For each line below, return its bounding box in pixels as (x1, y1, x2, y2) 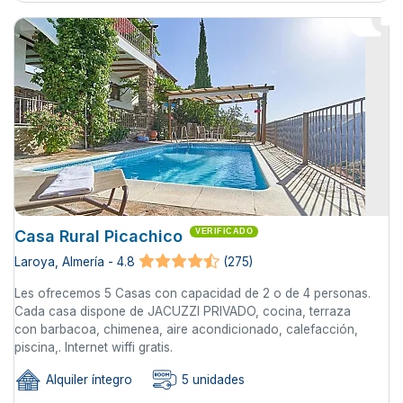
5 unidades (178, 372, 245, 387)
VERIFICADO (195, 226, 253, 236)
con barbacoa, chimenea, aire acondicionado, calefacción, (14, 321, 358, 336)
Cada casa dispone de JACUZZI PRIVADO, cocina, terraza (14, 303, 351, 318)
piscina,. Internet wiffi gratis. (14, 339, 173, 354)
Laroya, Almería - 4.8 (14, 254, 135, 269)
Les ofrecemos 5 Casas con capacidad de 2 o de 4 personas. (14, 285, 371, 300)
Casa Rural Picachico (14, 226, 183, 246)
